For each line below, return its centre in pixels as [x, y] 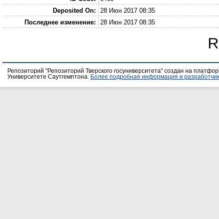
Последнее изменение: [60, 22]
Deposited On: [74, 10]
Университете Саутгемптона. [49, 77]
